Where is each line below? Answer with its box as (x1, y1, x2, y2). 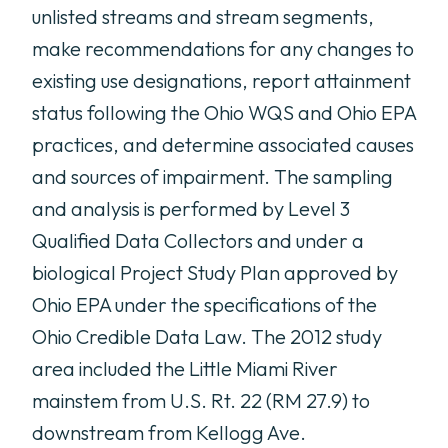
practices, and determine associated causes (32, 132, 414, 157)
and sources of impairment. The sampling (32, 164, 393, 189)
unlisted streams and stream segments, (32, 4, 374, 29)
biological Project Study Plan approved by (32, 260, 398, 285)
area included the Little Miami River (32, 356, 338, 381)
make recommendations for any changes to (32, 36, 414, 61)
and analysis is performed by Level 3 (32, 196, 350, 221)
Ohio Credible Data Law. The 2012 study (32, 324, 382, 349)
